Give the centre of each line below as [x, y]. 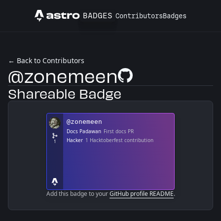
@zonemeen [63, 75]
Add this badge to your [78, 194]
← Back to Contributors [46, 60]
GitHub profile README [141, 194]
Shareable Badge [65, 93]
